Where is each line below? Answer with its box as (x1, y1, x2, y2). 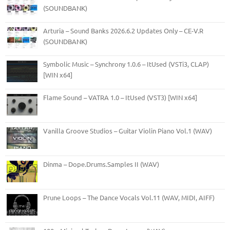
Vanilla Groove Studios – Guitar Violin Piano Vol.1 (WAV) (43, 126, 212, 135)
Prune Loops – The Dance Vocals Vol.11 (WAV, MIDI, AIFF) (43, 193, 215, 202)
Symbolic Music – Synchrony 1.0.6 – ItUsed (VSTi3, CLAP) (43, 59, 209, 68)
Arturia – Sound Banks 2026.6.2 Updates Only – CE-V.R (43, 26, 203, 35)
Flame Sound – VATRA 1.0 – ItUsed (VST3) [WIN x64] (43, 92, 197, 102)
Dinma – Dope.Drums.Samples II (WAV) (43, 159, 159, 168)
